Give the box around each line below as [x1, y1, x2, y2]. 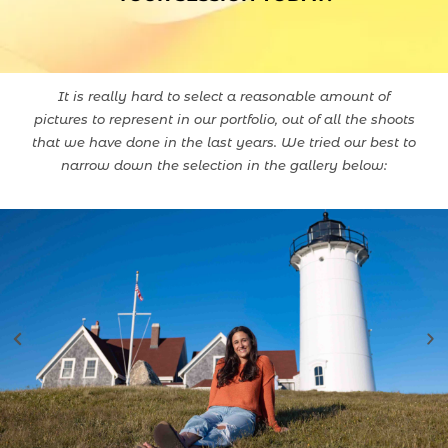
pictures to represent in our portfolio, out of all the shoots [33, 111, 415, 128]
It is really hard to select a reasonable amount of [58, 88, 390, 105]
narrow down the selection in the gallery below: [61, 157, 387, 174]
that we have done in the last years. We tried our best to [32, 134, 416, 151]
